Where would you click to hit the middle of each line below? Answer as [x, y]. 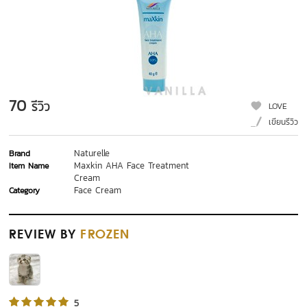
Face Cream [98, 191]
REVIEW [33, 235]
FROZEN [105, 235]
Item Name [29, 166]
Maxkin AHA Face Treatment [132, 166]
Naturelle [92, 153]
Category [25, 191]
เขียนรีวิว [283, 122]
